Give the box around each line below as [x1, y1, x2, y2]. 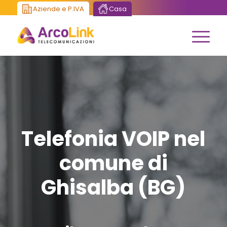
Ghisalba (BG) [41, 173, 186, 202]
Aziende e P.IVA [32, 4, 84, 14]
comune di [59, 149, 168, 178]
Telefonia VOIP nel [21, 125, 206, 154]
